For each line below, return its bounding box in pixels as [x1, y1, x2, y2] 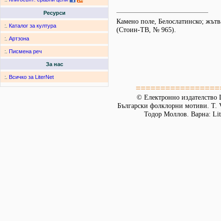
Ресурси [43, 10, 66, 16]
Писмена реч [9, 48, 42, 55]
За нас [45, 61, 63, 68]
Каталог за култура [9, 23, 56, 29]
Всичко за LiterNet [9, 74, 54, 80]
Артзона [9, 36, 29, 42]
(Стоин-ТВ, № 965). [116, 26, 176, 34]
